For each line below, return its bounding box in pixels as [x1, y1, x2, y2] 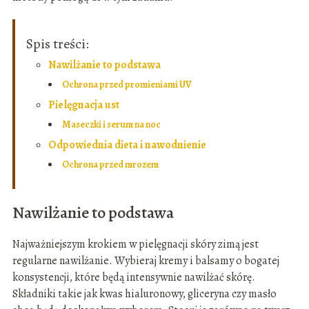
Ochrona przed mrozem [61, 158, 159, 172]
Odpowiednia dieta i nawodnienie [48, 137, 206, 153]
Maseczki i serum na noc [61, 118, 161, 132]
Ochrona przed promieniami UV [61, 78, 192, 92]
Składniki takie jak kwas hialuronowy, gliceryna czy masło [12, 286, 277, 302]
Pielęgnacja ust [48, 97, 119, 113]
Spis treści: [26, 34, 89, 54]
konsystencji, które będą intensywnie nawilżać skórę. [12, 270, 255, 286]
